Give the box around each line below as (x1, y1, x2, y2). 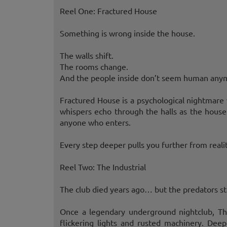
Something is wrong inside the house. (60, 28, 195, 39)
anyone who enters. (60, 117, 131, 128)
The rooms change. (60, 61, 128, 72)
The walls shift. (60, 50, 113, 61)
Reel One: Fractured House (60, 6, 157, 16)
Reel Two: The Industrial (60, 162, 146, 172)
